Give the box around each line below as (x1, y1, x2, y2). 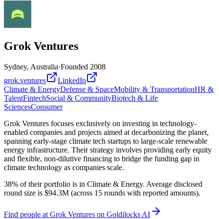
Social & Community (46, 93, 111, 102)
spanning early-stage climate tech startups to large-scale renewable (4, 136, 207, 145)
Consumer (31, 102, 63, 111)
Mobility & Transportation (114, 85, 195, 93)
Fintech (23, 93, 46, 102)
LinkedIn (58, 76, 86, 85)
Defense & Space (60, 85, 114, 93)
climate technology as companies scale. (4, 163, 124, 172)
